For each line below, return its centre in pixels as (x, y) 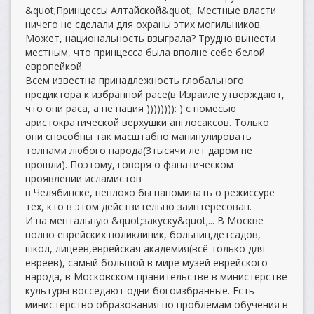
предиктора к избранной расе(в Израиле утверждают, (155, 94)
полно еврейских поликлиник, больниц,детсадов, (143, 234)
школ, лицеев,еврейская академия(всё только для (145, 248)
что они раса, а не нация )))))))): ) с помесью (131, 108)
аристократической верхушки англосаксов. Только (147, 122)
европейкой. (55, 66)
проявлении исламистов (83, 178)
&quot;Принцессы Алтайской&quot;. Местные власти (151, 10)
